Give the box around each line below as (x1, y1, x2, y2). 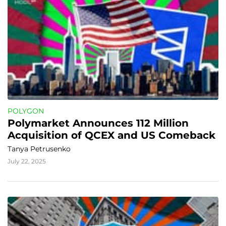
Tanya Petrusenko (8, 144, 71, 153)
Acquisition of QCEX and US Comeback (8, 129, 215, 141)
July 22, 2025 (8, 157, 46, 165)
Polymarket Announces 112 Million (8, 117, 189, 129)
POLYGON (8, 106, 44, 116)
